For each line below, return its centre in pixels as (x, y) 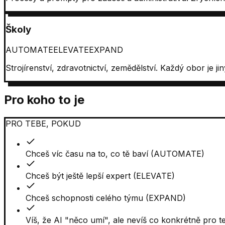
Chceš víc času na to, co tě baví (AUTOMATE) (115, 153)
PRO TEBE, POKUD (43, 123)
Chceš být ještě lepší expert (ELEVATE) (100, 176)
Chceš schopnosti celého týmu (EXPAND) (106, 198)
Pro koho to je (44, 99)
